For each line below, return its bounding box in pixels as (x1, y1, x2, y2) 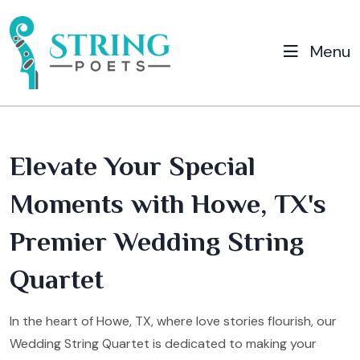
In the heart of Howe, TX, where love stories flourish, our (10, 312, 337, 329)
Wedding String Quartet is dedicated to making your (10, 334, 317, 352)
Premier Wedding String (10, 225, 304, 256)
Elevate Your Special (10, 149, 256, 181)
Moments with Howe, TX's (10, 187, 326, 219)
